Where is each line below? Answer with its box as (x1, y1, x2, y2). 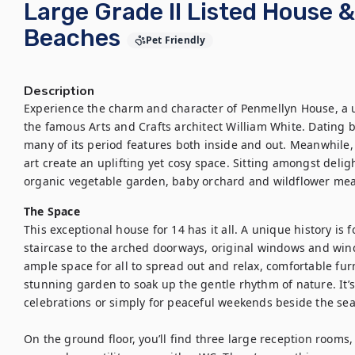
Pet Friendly (146, 33, 206, 47)
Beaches (24, 24, 120, 52)
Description (24, 82, 94, 100)
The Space (24, 204, 80, 219)
